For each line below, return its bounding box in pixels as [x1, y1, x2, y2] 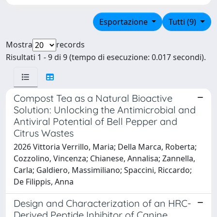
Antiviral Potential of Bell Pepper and [14, 115, 177, 127]
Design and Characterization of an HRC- [14, 197, 191, 209]
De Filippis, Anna [14, 176, 74, 187]
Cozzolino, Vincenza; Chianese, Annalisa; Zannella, [14, 153, 195, 164]
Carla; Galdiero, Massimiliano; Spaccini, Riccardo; [14, 164, 192, 175]
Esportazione [99, 16, 150, 27]
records [56, 39, 85, 50]
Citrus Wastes [14, 126, 74, 139]
